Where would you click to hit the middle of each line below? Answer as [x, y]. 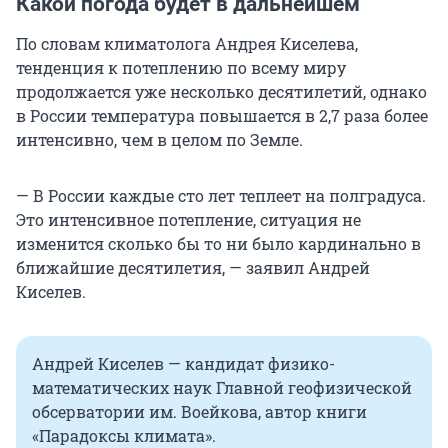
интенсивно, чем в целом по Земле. [159, 139]
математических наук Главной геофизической [222, 387]
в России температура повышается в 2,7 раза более [222, 115]
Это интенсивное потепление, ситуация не [188, 219]
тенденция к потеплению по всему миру [181, 67]
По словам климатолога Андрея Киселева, [187, 43]
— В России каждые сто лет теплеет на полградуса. [221, 195]
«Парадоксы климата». [124, 435]
